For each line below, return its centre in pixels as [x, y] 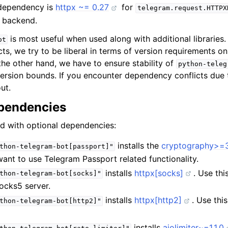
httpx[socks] [159, 173]
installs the [138, 145]
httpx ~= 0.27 [82, 7]
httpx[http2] [158, 200]
